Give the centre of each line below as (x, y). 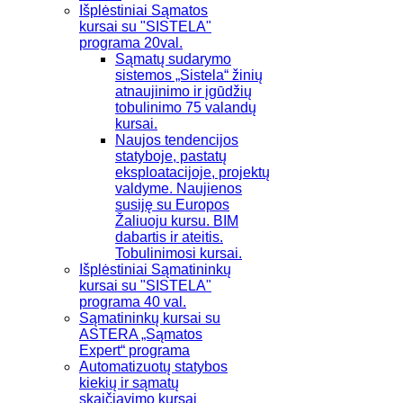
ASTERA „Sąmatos (141, 335)
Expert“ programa (134, 351)
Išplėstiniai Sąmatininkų (155, 270)
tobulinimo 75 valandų (186, 108)
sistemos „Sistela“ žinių (189, 76)
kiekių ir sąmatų (129, 383)
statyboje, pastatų (171, 157)
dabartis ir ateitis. (169, 237)
